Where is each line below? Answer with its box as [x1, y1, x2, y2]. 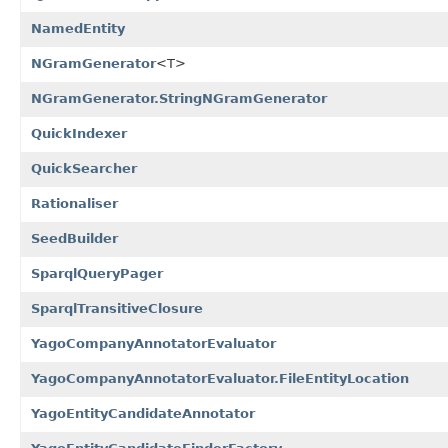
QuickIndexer [31, 125, 127, 141]
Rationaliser [31, 195, 118, 211]
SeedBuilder [31, 230, 118, 246]
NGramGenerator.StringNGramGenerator [31, 90, 327, 106]
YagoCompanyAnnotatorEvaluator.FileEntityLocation [31, 370, 409, 386]
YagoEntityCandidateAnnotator [31, 405, 255, 421]
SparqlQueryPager [31, 265, 163, 281]
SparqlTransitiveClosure [31, 300, 203, 316]
